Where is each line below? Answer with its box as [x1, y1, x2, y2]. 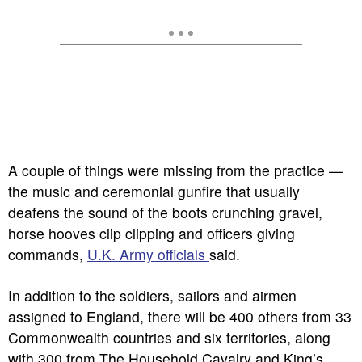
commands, [8, 244, 87, 264]
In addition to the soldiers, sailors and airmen [8, 285, 297, 305]
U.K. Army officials [87, 244, 209, 264]
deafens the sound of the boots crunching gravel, [8, 202, 322, 222]
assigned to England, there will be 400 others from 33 [8, 306, 351, 326]
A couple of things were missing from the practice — [8, 160, 343, 180]
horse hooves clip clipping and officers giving [8, 223, 295, 243]
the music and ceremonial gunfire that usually [8, 181, 300, 201]
